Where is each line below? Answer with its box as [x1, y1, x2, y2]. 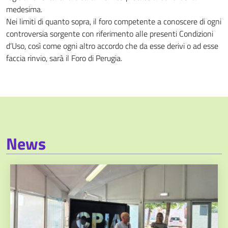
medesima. [6, 3, 42, 15]
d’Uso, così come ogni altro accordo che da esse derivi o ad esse [6, 40, 218, 52]
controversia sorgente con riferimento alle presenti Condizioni [6, 27, 213, 40]
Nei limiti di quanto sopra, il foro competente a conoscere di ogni [6, 15, 221, 27]
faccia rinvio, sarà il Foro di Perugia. [6, 52, 122, 64]
